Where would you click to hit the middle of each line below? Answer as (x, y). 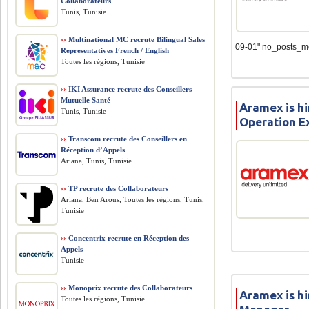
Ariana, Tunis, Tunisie (97, 161)
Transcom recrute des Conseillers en (127, 139)
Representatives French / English (115, 50)
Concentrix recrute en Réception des (128, 238)
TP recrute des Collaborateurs (118, 188)
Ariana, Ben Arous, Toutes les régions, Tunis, (133, 199)
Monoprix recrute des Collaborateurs (130, 288)
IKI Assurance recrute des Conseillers (129, 89)
